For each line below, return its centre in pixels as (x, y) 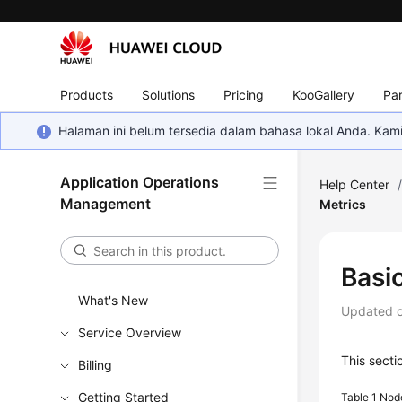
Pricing (244, 94)
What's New (114, 300)
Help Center (355, 184)
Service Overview (130, 332)
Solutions (169, 94)
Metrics (343, 204)
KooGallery (324, 94)
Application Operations (140, 182)
